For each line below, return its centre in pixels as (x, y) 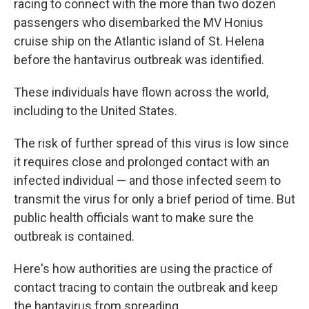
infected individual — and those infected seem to (147, 180)
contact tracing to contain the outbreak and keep (146, 287)
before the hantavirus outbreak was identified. (139, 60)
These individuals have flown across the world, (141, 92)
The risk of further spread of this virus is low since (151, 143)
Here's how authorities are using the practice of (143, 269)
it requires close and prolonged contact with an (142, 162)
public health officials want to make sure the (134, 218)
